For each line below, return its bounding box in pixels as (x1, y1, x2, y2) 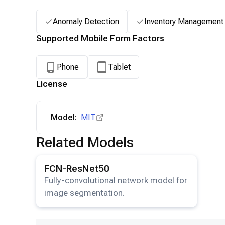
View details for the (36, 156, 105, 165)
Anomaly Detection (53, 16, 119, 26)
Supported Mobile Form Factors (36, 33, 164, 43)
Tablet (108, 62, 131, 72)
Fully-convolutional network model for (44, 175, 187, 185)
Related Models (36, 134, 134, 151)
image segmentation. (44, 188, 125, 198)
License (36, 79, 67, 89)
